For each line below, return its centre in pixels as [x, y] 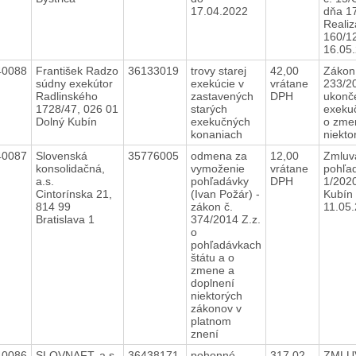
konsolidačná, [70, 168]
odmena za [219, 155]
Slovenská [61, 155]
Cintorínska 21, [74, 193]
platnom [211, 321]
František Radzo [77, 70]
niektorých [216, 295]
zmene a [212, 270]
